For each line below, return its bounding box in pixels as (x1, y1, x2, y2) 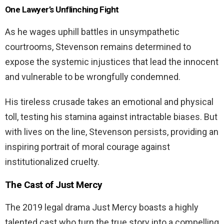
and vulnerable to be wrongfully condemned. (5, 71, 180, 82)
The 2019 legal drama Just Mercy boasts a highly (5, 202, 198, 213)
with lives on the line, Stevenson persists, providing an (5, 126, 218, 137)
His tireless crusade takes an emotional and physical (5, 96, 213, 107)
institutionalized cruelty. (5, 156, 99, 167)
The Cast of (5, 179, 56, 191)
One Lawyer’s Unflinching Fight (5, 4, 119, 15)
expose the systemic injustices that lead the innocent (5, 56, 218, 67)
